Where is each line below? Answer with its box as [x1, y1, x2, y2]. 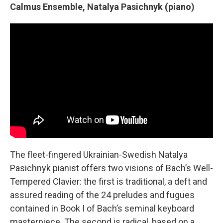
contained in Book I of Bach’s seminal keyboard [10, 203, 194, 214]
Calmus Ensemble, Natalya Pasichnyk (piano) [10, 1, 195, 12]
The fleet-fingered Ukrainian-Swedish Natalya [10, 149, 188, 160]
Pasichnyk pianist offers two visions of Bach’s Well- [10, 162, 213, 173]
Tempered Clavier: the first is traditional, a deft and [10, 176, 207, 187]
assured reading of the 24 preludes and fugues [10, 189, 195, 200]
